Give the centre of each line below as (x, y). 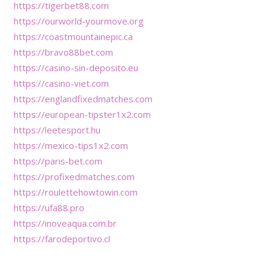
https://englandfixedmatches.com (83, 98)
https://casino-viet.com (61, 83)
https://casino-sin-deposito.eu (76, 67)
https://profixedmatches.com (74, 176)
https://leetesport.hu (57, 130)
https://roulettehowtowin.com (75, 192)
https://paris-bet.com (58, 161)
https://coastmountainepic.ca (73, 36)
